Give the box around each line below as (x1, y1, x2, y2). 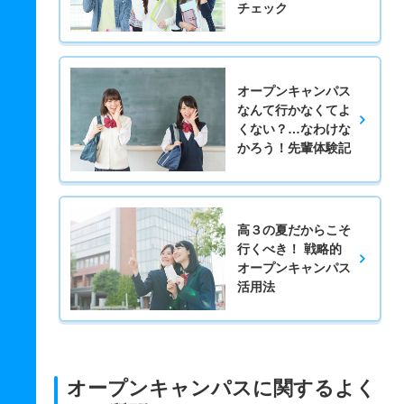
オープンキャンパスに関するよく (67, 377, 376, 400)
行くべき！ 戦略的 (236, 241, 342, 256)
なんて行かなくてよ (236, 102, 351, 117)
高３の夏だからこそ (236, 222, 351, 237)
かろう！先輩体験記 (236, 140, 351, 155)
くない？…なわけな (236, 121, 351, 136)
